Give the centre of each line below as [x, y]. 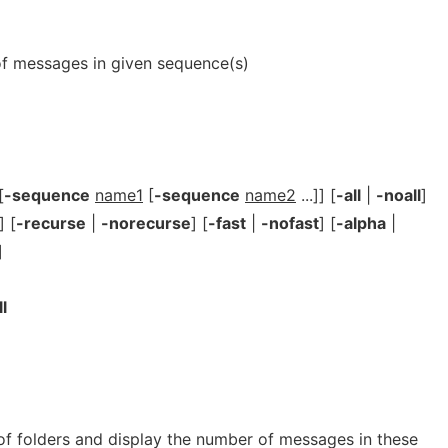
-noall [398, 195]
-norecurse [146, 223]
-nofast [290, 223]
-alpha [361, 223]
